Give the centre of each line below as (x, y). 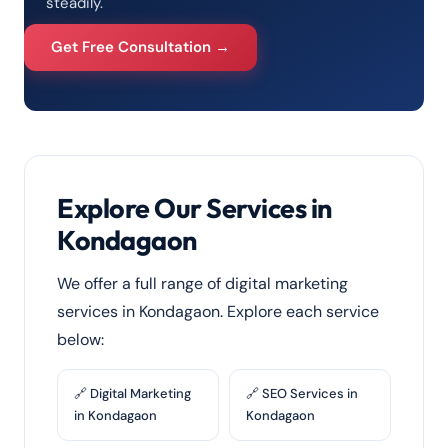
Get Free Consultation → (140, 47)
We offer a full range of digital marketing (202, 283)
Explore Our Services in (194, 208)
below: (80, 339)
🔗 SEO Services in (302, 393)
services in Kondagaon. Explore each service (218, 311)
